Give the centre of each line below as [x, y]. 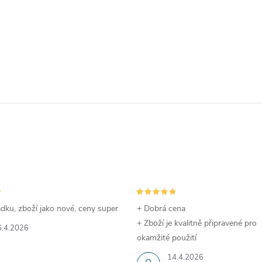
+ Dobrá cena [161, 208]
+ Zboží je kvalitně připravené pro [197, 223]
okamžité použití [167, 238]
